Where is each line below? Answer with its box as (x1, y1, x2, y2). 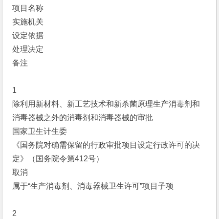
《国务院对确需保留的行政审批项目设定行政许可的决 (12, 141, 200, 149)
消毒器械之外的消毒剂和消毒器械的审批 (12, 113, 153, 122)
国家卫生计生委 (12, 127, 67, 135)
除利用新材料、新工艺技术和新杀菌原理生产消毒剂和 (12, 100, 200, 108)
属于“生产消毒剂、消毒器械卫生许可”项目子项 (12, 182, 174, 190)
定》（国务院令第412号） (12, 154, 104, 163)
